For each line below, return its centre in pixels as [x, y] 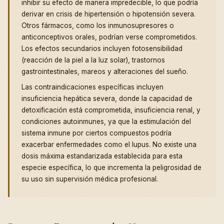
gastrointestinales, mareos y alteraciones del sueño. [105, 72]
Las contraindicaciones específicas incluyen [92, 87]
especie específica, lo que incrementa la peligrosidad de [111, 168]
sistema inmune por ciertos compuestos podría [96, 133]
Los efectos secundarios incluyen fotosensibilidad [102, 49]
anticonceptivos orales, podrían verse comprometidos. [109, 37]
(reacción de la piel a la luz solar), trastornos [93, 60]
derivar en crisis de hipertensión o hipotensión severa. [108, 14]
